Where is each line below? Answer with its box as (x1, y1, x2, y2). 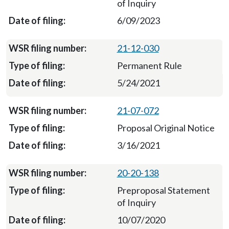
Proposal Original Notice (117, 122, 215, 133)
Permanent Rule (117, 60, 182, 71)
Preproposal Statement (117, 185, 210, 196)
